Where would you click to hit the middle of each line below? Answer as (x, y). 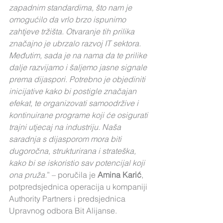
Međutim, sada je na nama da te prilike (79, 55)
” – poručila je (72, 175)
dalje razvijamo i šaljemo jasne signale (79, 67)
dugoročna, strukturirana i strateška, (73, 151)
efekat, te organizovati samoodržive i (75, 103)
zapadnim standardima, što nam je (71, 7)
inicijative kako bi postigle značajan (74, 91)
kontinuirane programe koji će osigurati (79, 115)
